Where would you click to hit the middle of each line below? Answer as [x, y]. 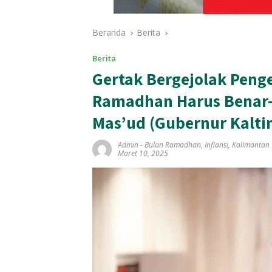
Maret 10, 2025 [143, 154]
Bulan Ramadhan [173, 145]
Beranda [109, 33]
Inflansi [216, 145]
